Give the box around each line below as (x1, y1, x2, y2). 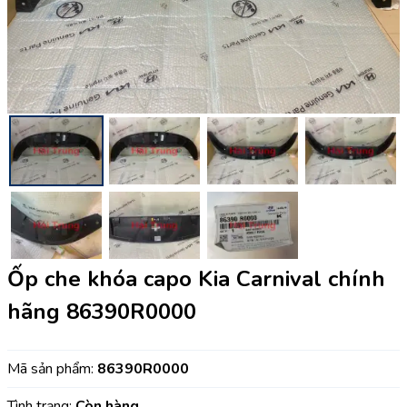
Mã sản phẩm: (7, 359, 97, 380)
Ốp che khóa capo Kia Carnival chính (7, 264, 385, 294)
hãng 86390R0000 (7, 297, 196, 327)
